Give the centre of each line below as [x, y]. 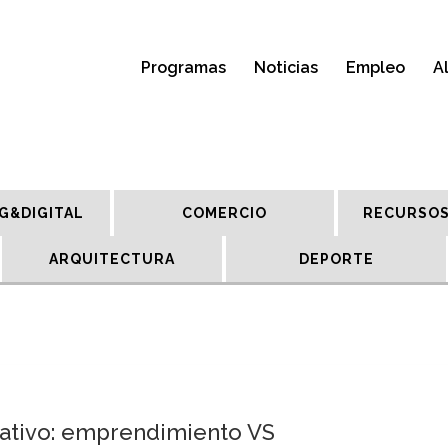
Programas [183, 67]
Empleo [375, 67]
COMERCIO [224, 213]
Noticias [286, 67]
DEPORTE [336, 259]
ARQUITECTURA [112, 259]
